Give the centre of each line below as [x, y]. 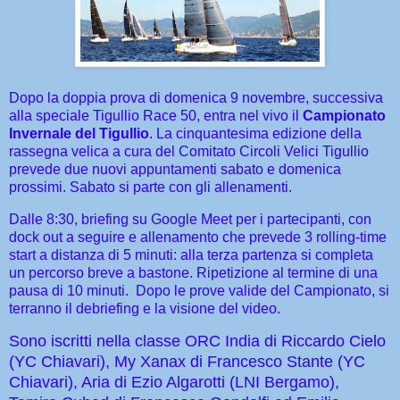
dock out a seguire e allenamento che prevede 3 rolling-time [198, 237]
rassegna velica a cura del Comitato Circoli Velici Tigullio [189, 151]
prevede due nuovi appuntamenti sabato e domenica [175, 169]
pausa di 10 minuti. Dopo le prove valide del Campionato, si [199, 290]
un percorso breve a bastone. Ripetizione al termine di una [193, 272]
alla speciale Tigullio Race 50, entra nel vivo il [156, 115]
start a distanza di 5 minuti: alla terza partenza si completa [191, 254]
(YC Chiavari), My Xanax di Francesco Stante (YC [187, 362]
